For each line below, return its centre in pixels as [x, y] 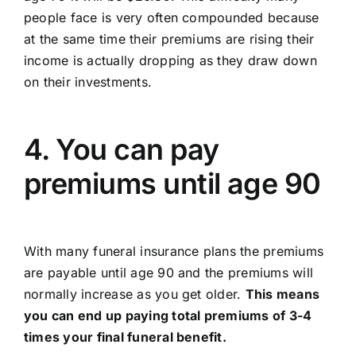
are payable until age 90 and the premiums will [168, 273]
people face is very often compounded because [171, 18]
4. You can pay [121, 150]
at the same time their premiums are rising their [169, 39]
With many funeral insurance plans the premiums [174, 251]
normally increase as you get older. [134, 294]
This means [282, 294]
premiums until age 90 [172, 184]
